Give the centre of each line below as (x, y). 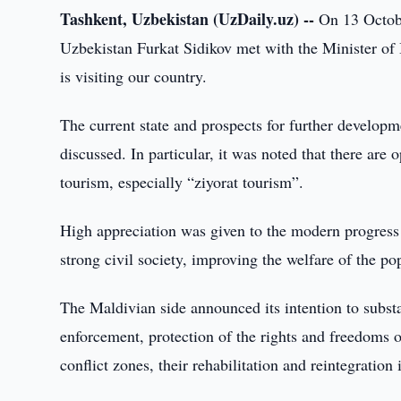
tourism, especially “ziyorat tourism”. (182, 182)
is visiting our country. (134, 76)
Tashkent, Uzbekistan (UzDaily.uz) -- (188, 19)
